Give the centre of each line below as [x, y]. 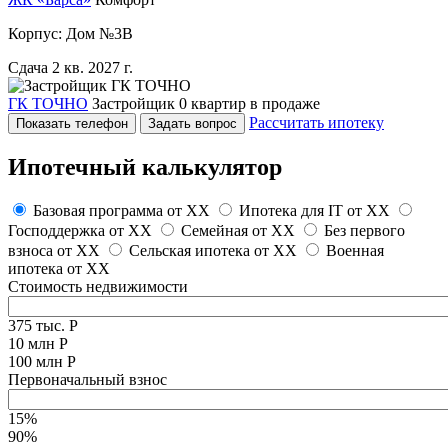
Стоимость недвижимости [98, 287]
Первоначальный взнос [87, 380]
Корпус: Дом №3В [70, 33]
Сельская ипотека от [201, 251]
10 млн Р [38, 344]
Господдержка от [68, 231]
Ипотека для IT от [302, 211]
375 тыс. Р [43, 326]
